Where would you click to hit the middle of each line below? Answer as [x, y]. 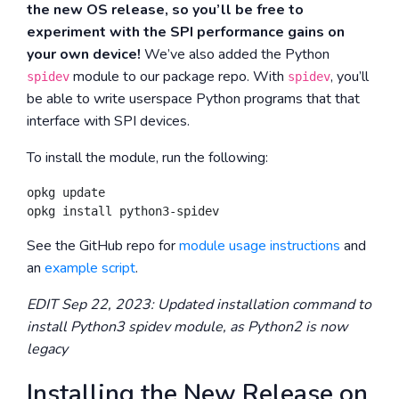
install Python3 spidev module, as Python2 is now [187, 327]
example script [90, 268]
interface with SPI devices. [108, 121]
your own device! [84, 54]
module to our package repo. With [179, 77]
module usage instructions [260, 246]
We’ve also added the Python [235, 54]
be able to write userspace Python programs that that [193, 99]
